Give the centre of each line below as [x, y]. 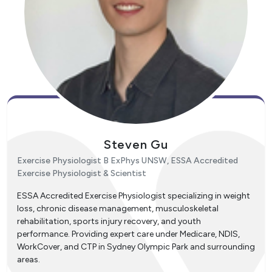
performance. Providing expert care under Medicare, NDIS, [128, 234]
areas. [29, 260]
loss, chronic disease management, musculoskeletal [118, 209]
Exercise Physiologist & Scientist [82, 174]
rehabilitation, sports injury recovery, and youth [109, 222]
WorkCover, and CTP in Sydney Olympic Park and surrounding [136, 247]
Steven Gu [136, 145]
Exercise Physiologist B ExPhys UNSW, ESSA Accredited [127, 161]
